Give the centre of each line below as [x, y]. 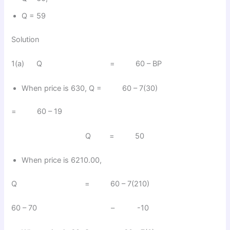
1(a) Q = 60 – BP [87, 64]
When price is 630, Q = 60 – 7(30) [90, 88]
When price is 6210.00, [62, 160]
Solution [26, 39]
